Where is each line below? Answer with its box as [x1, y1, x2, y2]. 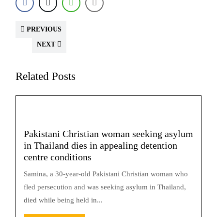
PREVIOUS [25, 26, 62, 33]
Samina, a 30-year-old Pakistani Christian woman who [24, 170, 188, 178]
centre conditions [24, 152, 92, 162]
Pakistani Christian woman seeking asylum [24, 128, 193, 139]
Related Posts [15, 70, 76, 82]
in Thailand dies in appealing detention [24, 140, 177, 151]
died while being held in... [24, 196, 103, 204]
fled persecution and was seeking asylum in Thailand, [24, 183, 186, 191]
